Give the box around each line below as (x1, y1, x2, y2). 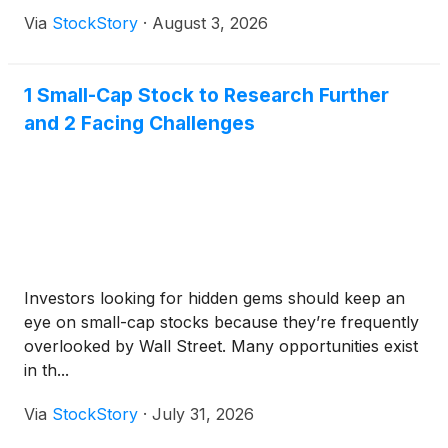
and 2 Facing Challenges (24, 111, 255, 136)
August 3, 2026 (152, 13, 268, 34)
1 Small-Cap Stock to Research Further (24, 83, 389, 108)
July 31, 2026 (152, 404, 254, 425)
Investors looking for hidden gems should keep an (24, 288, 405, 309)
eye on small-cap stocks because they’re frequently (24, 312, 419, 333)
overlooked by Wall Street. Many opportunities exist (24, 336, 418, 357)
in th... (24, 360, 69, 381)
